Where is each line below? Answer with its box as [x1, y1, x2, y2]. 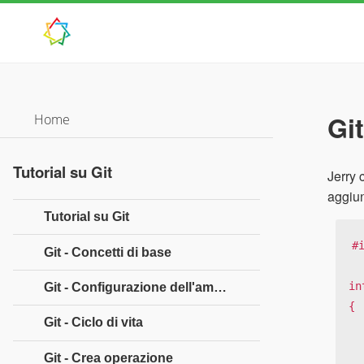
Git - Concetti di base [44, 245, 171, 259]
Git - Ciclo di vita [44, 315, 143, 330]
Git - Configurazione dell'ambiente [214, 279, 227, 294]
